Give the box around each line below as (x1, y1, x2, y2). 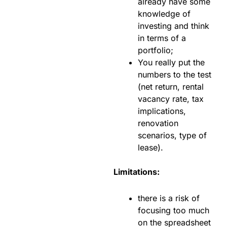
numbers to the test (138, 69, 211, 80)
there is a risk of (138, 193, 200, 204)
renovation (138, 118, 178, 129)
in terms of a (138, 33, 186, 44)
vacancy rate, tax (138, 94, 204, 104)
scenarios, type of (138, 130, 207, 141)
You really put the (138, 57, 205, 68)
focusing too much (138, 205, 209, 216)
